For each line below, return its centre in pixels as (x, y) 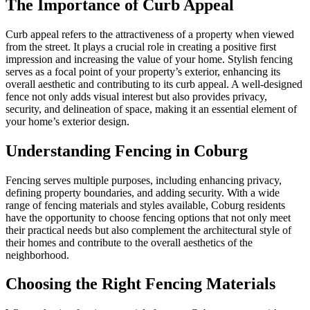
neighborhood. (37, 255)
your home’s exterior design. (67, 121)
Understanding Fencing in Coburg (127, 151)
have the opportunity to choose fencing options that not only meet (148, 217)
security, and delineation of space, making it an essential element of (151, 109)
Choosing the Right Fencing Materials (140, 284)
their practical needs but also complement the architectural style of (148, 230)
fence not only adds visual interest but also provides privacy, (136, 96)
